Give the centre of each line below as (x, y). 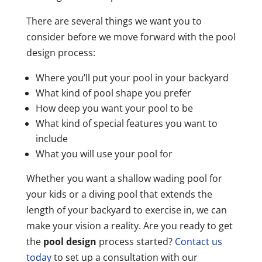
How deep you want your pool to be (114, 108)
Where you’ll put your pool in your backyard (132, 78)
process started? (135, 242)
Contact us (198, 242)
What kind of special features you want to (126, 124)
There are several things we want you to (114, 21)
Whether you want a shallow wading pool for (124, 179)
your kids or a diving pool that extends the (119, 194)
